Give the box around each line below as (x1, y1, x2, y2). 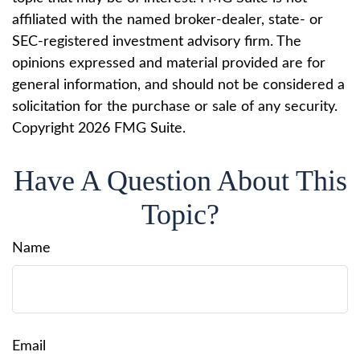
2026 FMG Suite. (78, 121, 186, 136)
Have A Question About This (13, 164, 347, 197)
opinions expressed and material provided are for (12, 55, 325, 71)
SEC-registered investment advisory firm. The (12, 34, 301, 49)
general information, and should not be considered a (12, 77, 345, 92)
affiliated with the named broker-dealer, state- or (12, 12, 323, 27)
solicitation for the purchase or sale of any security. (12, 99, 337, 114)
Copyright (12, 121, 78, 136)
